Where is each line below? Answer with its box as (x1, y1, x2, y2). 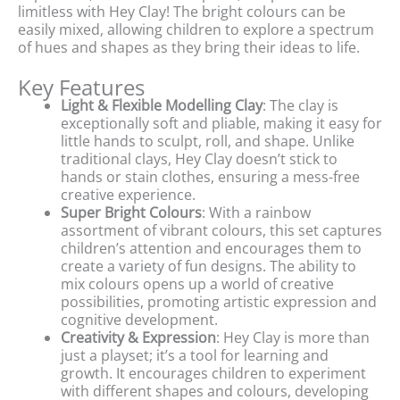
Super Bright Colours (61, 203, 202, 223)
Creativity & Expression (61, 328, 216, 348)
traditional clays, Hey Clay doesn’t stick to (61, 149, 337, 170)
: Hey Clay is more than (216, 328, 370, 348)
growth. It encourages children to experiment (61, 363, 366, 384)
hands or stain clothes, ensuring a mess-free (61, 167, 360, 187)
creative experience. (61, 185, 196, 205)
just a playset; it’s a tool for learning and (61, 346, 329, 366)
